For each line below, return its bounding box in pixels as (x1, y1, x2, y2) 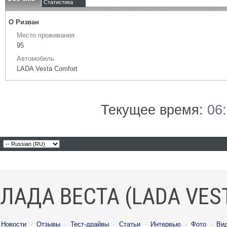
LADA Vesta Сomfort (17, 65, 78, 72)
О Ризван (9, 18, 39, 26)
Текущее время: (101, 102, 207, 118)
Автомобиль (17, 55, 54, 62)
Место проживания (17, 31, 74, 39)
